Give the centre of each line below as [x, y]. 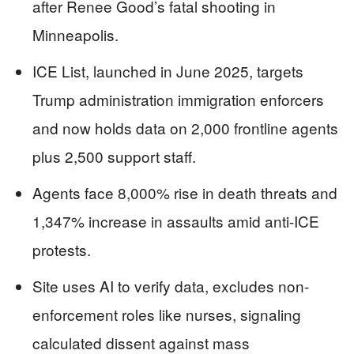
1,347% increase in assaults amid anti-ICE [176, 221]
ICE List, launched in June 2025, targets [168, 71]
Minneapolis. [75, 34]
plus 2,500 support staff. [114, 156]
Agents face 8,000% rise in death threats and [185, 192]
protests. [62, 249]
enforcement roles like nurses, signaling [167, 314]
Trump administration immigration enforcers [178, 99]
